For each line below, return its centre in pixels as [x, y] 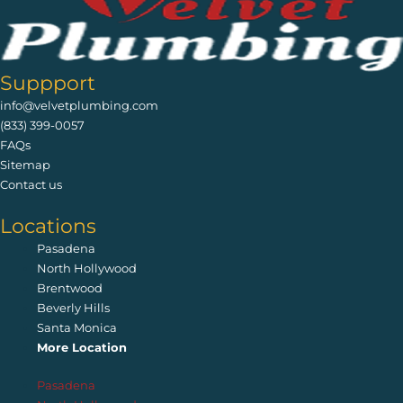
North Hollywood [87, 268]
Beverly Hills [74, 307]
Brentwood [70, 287]
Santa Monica [77, 327]
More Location [82, 347]
